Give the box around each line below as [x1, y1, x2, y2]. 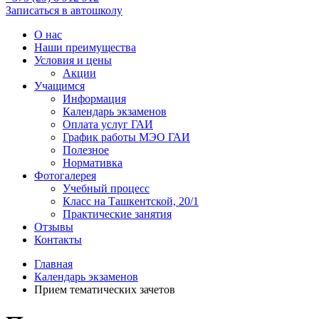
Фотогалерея [34, 169, 96, 182]
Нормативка [63, 157, 122, 169]
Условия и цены [34, 54, 112, 66]
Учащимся [34, 80, 85, 92]
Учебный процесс [63, 182, 150, 194]
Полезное [63, 144, 109, 156]
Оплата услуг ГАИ [63, 118, 153, 130]
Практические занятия [63, 208, 172, 220]
